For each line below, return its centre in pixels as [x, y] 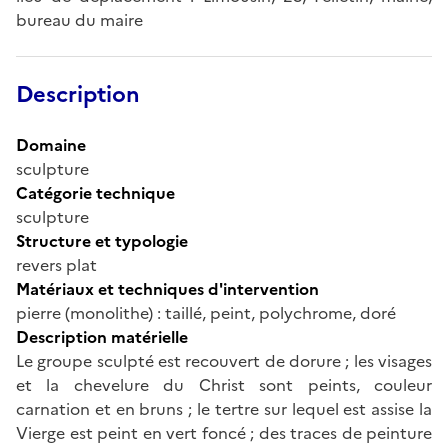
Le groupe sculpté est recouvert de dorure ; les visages [224, 360]
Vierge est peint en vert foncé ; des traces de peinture [224, 432]
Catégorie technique [95, 192]
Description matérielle [102, 336]
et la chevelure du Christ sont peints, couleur [224, 384]
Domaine [51, 144]
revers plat [56, 264]
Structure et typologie [102, 240]
